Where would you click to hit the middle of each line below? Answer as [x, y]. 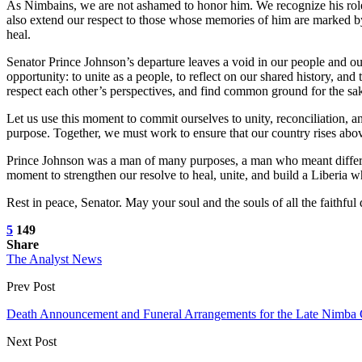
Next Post [32, 341]
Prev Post [31, 286]
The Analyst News [54, 259]
